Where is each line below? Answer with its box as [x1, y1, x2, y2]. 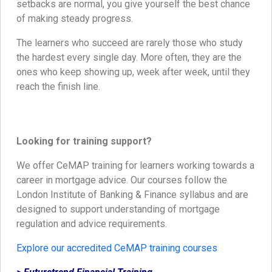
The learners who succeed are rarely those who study [16, 37, 243, 49]
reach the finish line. [16, 81, 100, 93]
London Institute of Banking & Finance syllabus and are [16, 189, 248, 201]
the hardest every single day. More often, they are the [16, 52, 242, 64]
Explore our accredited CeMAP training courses [16, 242, 217, 254]
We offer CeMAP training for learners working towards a [16, 160, 254, 172]
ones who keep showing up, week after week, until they [16, 66, 250, 78]
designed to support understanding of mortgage [16, 203, 220, 216]
